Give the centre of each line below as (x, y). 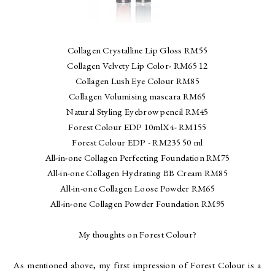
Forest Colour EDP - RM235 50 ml (137, 142)
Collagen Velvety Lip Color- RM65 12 (137, 65)
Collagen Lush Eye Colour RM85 (137, 80)
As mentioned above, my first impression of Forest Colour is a (137, 265)
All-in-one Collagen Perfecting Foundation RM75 (137, 157)
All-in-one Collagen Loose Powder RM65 (137, 188)
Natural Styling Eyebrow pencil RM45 (137, 111)
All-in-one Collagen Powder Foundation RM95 (137, 203)
